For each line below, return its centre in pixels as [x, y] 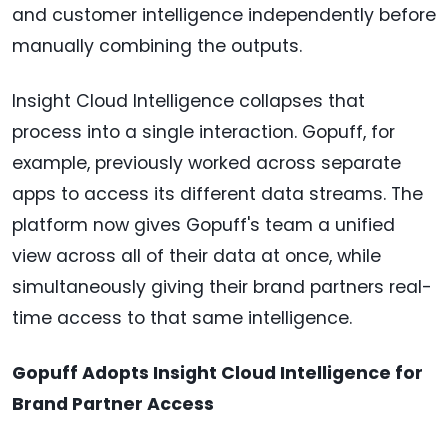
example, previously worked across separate [206, 163]
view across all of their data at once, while [196, 256]
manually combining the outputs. [157, 46]
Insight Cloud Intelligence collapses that [188, 101]
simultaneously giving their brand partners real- [222, 287]
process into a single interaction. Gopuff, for [203, 132]
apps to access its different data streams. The [217, 194]
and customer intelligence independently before [224, 15]
